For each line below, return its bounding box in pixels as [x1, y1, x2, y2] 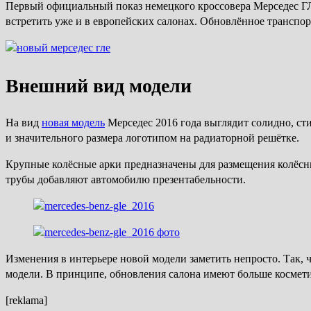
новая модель [42, 116, 105, 128]
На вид [6, 116, 42, 128]
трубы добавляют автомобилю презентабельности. [6, 173, 246, 185]
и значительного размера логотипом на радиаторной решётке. [6, 131, 299, 144]
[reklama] [6, 294, 47, 306]
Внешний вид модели [6, 74, 192, 96]
